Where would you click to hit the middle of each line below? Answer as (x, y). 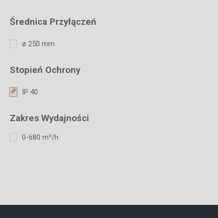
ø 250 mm (38, 44)
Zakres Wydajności (49, 118)
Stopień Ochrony (45, 70)
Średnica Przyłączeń (53, 22)
